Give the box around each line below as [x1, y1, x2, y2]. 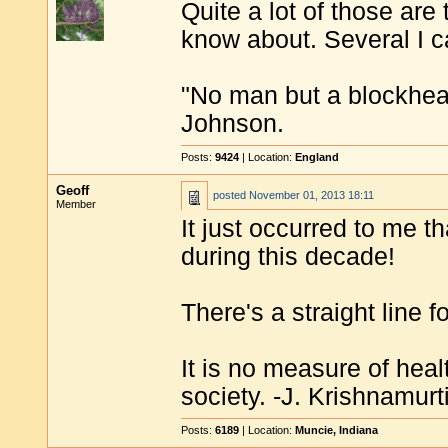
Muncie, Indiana [295, 424, 378, 436]
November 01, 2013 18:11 [249, 189, 374, 201]
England [295, 151, 339, 163]
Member [56, 198, 96, 210]
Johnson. [181, 110, 284, 137]
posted [213, 189, 249, 201]
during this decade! [181, 243, 395, 270]
